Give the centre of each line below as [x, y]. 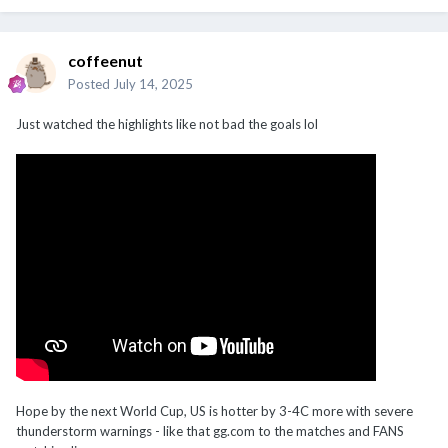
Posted [90, 83]
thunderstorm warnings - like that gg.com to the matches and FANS [210, 431]
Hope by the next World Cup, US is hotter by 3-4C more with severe [214, 411]
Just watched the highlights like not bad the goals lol [167, 123]
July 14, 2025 [153, 83]
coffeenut [105, 60]
